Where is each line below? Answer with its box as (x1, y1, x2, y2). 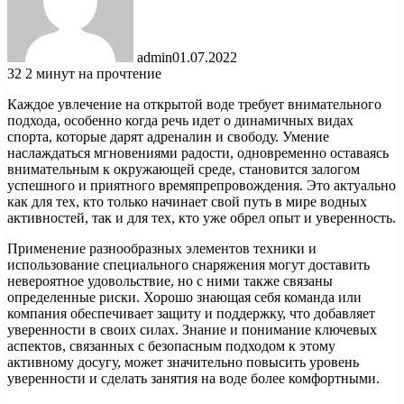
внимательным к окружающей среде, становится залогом (7, 161, 360, 177)
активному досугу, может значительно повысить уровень (7, 353, 359, 370)
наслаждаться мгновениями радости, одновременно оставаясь (7, 144, 389, 161)
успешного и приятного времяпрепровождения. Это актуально (7, 177, 396, 193)
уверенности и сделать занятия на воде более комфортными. (7, 370, 380, 386)
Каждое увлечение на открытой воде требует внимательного (7, 96, 381, 112)
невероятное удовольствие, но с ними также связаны (7, 272, 333, 289)
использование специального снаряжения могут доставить (7, 256, 370, 272)
